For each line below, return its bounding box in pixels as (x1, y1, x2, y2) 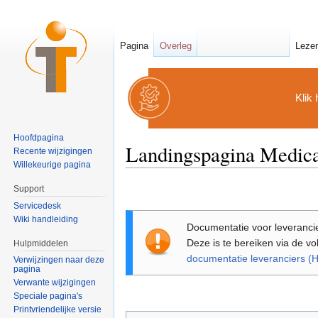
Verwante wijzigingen (13, 278, 97, 288)
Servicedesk (13, 200, 62, 211)
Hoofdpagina (13, 132, 65, 143)
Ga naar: (126, 168, 168, 180)
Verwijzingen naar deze (13, 255, 105, 265)
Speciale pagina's (13, 291, 83, 302)
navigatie (168, 168, 209, 180)
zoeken (214, 168, 247, 180)
